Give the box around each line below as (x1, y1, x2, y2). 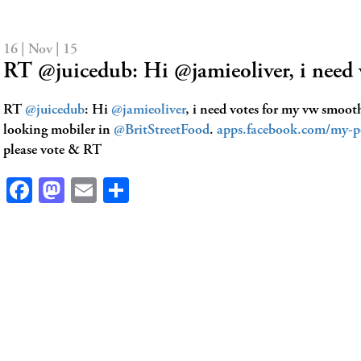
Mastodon (64, 177, 168, 203)
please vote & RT (3, 143, 102, 158)
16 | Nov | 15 (3, 43, 77, 57)
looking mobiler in (3, 123, 114, 138)
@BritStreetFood (114, 123, 210, 138)
